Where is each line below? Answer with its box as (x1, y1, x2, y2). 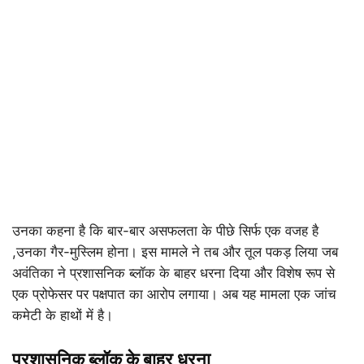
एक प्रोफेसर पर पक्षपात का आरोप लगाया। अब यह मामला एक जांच (12, 285, 336, 302)
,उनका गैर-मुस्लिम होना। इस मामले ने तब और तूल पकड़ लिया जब (12, 243, 338, 260)
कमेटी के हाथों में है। (12, 306, 113, 323)
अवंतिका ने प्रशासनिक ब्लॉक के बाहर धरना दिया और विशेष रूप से (12, 264, 335, 281)
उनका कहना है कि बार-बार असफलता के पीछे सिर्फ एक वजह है (12, 222, 318, 239)
